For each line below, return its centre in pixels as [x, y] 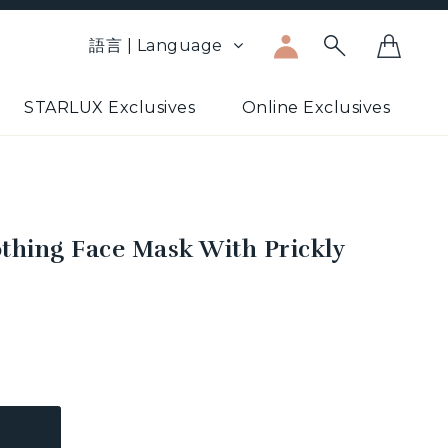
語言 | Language [156, 45]
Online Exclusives [315, 107]
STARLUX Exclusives [109, 107]
